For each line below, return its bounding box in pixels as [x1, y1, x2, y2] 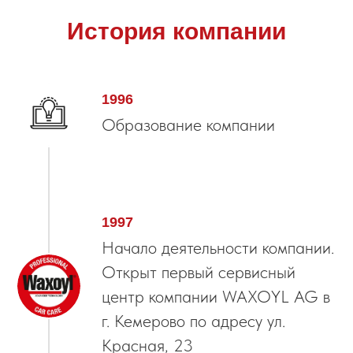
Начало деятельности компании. [102, 237, 334, 258]
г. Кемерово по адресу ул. [102, 310, 285, 332]
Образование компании [102, 114, 275, 136]
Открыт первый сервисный [102, 262, 295, 283]
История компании [67, 18, 286, 45]
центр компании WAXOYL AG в [102, 286, 330, 307]
